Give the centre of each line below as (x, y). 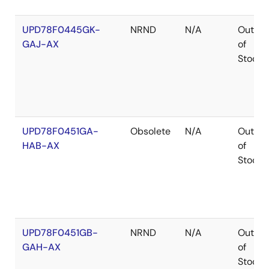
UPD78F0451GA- (60, 131)
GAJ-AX (41, 44)
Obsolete (150, 131)
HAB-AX (41, 146)
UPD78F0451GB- (60, 233)
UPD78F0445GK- (61, 30)
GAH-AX (41, 247)
